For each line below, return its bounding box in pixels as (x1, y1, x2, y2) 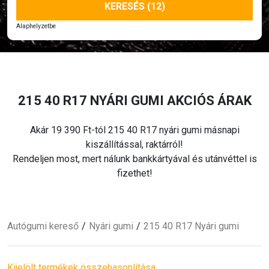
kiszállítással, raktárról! (86, 138, 183, 150)
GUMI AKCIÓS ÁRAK (130, 92, 252, 108)
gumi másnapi (181, 124, 240, 136)
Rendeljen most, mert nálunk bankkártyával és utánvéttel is (12, 153, 257, 165)
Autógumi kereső (7, 220, 79, 232)
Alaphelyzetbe (16, 22, 56, 30)
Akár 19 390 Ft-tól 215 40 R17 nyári (29, 124, 181, 136)
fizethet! (116, 167, 153, 179)
